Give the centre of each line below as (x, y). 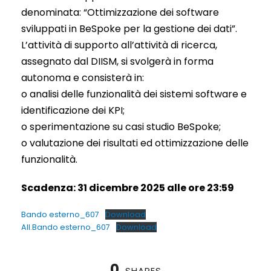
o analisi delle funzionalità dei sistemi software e (134, 94)
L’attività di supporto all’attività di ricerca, (119, 45)
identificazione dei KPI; (73, 110)
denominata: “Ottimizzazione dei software (120, 12)
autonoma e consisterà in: (83, 77)
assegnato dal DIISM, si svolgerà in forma (117, 61)
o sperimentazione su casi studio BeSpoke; (121, 126)
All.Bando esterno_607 (66, 227)
